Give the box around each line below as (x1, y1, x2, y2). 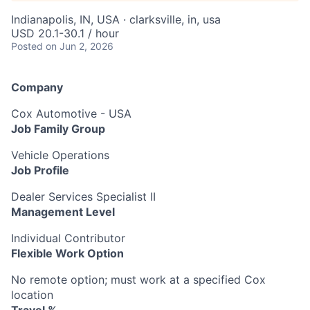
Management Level (11, 205, 115, 219)
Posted (11, 40, 43, 52)
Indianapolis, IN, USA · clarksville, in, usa (11, 12, 221, 26)
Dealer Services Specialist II (11, 190, 156, 203)
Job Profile (11, 163, 69, 177)
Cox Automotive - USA (11, 107, 131, 120)
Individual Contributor (11, 231, 125, 245)
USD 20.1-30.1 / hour (11, 26, 119, 40)
